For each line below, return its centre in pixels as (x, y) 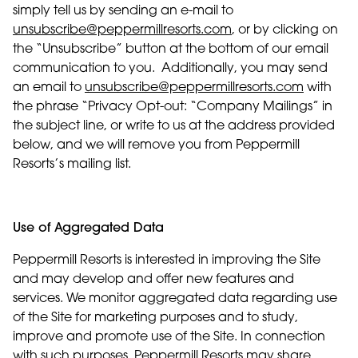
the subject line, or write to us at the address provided (174, 126)
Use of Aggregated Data (88, 229)
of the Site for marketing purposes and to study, (155, 318)
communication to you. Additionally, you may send (170, 69)
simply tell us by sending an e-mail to (123, 11)
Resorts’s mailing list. (72, 165)
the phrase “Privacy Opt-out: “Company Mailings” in (173, 107)
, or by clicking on (285, 30)
